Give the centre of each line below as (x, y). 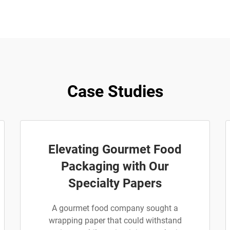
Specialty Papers (115, 183)
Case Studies (115, 91)
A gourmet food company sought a (115, 208)
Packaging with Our (115, 166)
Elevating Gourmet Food (115, 149)
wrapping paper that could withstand (115, 221)
